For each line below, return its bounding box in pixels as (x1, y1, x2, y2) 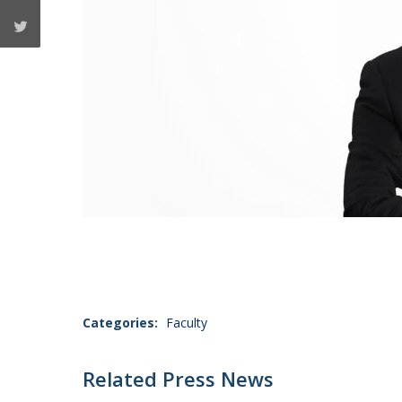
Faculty (166, 314, 207, 331)
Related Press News (83, 365, 274, 392)
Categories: (83, 314, 158, 331)
